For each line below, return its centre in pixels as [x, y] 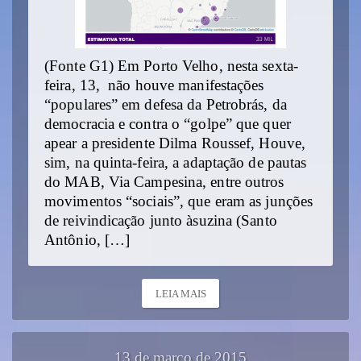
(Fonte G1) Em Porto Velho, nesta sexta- [171, 66]
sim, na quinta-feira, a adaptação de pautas [176, 163]
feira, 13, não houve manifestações [154, 86]
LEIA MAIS [181, 294]
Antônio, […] [87, 241]
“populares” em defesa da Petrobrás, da [166, 105]
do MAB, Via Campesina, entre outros [164, 183]
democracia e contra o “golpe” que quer [168, 124]
